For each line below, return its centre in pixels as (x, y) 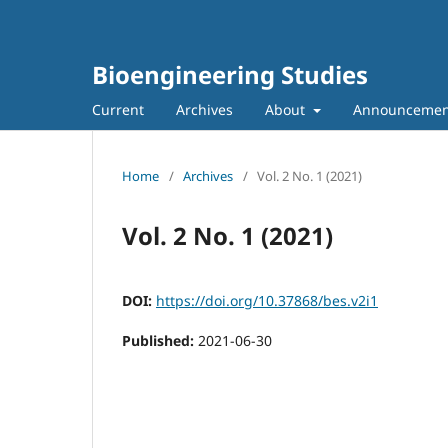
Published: (160, 340)
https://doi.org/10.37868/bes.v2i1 (267, 300)
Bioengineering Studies (230, 74)
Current (118, 109)
